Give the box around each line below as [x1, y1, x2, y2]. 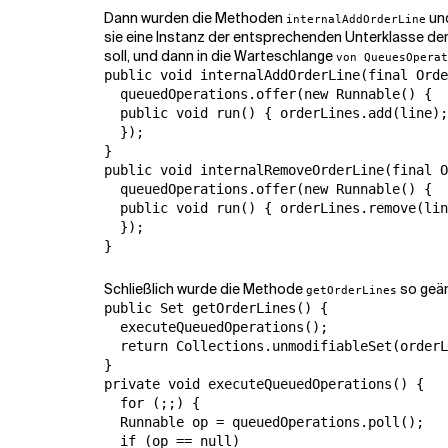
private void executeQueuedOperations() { [104, 376, 424, 392]
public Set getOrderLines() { [104, 300, 328, 316]
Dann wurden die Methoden [104, 9, 286, 27]
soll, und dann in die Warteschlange [104, 47, 336, 65]
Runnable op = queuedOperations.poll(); [104, 414, 424, 430]
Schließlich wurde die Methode [104, 280, 306, 298]
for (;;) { [104, 395, 200, 411]
